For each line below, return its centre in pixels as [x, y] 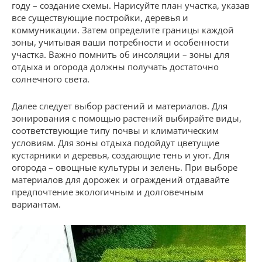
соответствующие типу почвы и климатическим [115, 130]
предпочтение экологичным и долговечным [108, 192]
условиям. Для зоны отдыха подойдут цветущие [116, 143]
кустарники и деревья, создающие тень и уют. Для [120, 155]
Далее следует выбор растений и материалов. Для [120, 106]
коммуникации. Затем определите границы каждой [123, 30]
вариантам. [36, 204]
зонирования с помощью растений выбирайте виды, [127, 118]
